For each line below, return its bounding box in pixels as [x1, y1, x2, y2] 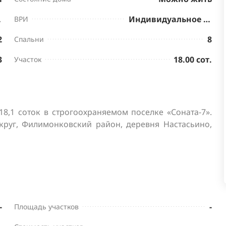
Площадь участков [14, 201, 79, 211]
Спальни [14, 34, 44, 44]
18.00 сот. [174, 53, 212, 65]
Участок [14, 54, 41, 64]
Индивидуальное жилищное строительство [203, 13, 211, 25]
